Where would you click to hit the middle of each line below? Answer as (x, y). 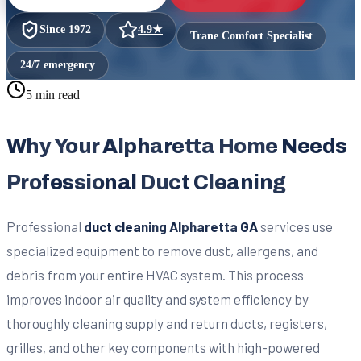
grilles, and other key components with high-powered (163, 347)
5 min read (53, 94)
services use (295, 226)
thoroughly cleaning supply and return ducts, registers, (167, 323)
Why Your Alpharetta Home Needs (177, 146)
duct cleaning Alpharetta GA (171, 226)
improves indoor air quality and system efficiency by (158, 299)
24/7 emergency (58, 64)
